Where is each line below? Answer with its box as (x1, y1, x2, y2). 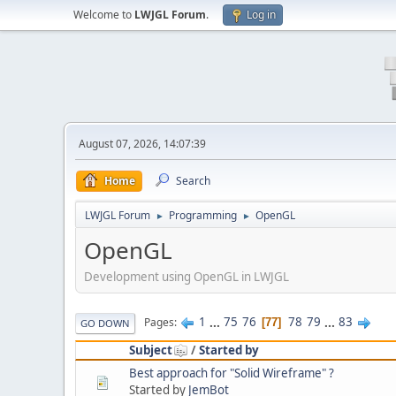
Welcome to (73, 7, 134, 22)
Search (176, 173, 210, 188)
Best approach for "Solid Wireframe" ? (129, 364, 334, 381)
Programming (169, 208, 237, 223)
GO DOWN (80, 316, 130, 330)
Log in (247, 7, 276, 22)
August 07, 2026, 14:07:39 (79, 136, 206, 151)
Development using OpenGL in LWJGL (84, 268, 289, 285)
